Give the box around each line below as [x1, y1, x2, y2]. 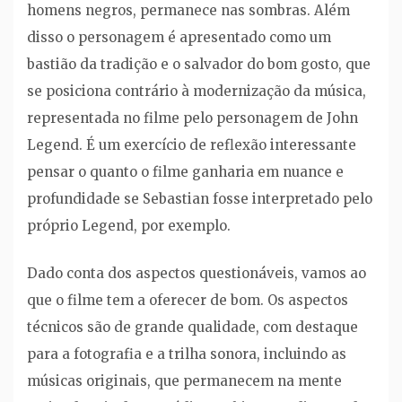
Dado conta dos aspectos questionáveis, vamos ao [27, 264, 366, 282]
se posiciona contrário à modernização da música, [27, 83, 366, 100]
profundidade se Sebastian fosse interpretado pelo [27, 190, 372, 208]
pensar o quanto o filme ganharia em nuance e [27, 163, 344, 181]
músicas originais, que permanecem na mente [27, 371, 342, 389]
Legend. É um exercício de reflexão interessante [27, 136, 356, 154]
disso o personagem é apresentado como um [27, 29, 331, 47]
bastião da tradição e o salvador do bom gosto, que [27, 56, 371, 74]
